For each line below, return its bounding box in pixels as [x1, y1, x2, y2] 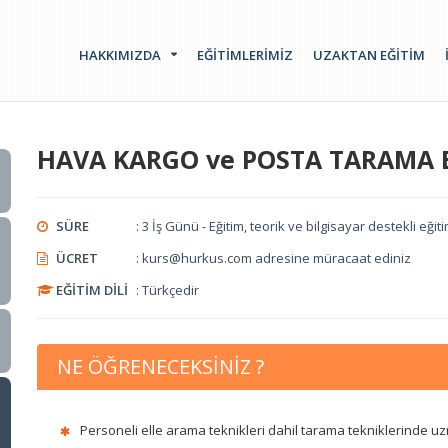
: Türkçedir [136, 281, 199, 299]
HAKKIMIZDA [79, 46, 161, 64]
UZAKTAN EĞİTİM [313, 46, 425, 64]
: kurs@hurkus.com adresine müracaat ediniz [136, 249, 411, 267]
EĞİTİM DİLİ [56, 281, 128, 299]
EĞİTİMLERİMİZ [197, 46, 293, 64]
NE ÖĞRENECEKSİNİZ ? [57, 353, 264, 380]
